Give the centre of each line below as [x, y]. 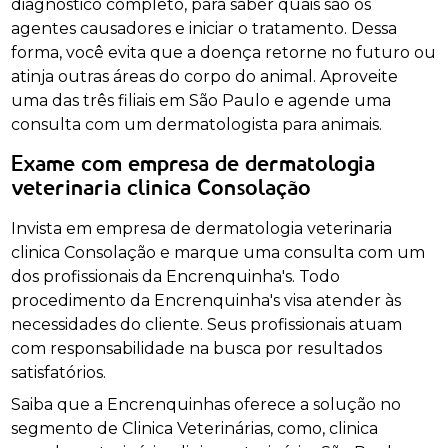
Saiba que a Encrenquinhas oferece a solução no [206, 404]
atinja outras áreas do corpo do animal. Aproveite [205, 76]
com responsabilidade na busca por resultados [197, 348]
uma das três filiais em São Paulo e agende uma [201, 100]
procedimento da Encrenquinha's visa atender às [206, 300]
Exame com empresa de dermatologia [193, 164]
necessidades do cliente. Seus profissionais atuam [207, 324]
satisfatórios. [59, 372]
